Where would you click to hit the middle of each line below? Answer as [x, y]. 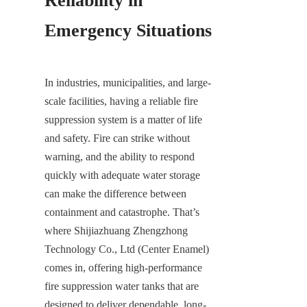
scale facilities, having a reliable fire [121, 101]
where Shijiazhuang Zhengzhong [116, 230]
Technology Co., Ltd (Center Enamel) [127, 249]
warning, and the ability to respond [120, 156]
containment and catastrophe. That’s [122, 212]
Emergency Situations [128, 30]
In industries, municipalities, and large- [128, 82]
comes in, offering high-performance [123, 267]
